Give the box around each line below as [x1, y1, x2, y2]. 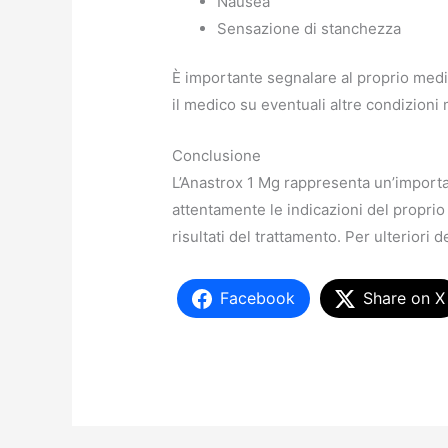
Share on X [363, 288, 446, 309]
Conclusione [172, 146, 262, 166]
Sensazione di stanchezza [217, 18, 402, 38]
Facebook [220, 288, 296, 309]
